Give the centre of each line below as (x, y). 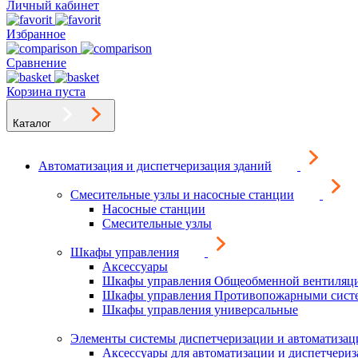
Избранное (36, 34)
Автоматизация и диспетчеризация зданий (155, 166)
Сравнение (36, 63)
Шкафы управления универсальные (200, 310)
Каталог (32, 123)
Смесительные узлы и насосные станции (182, 195)
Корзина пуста (46, 91)
